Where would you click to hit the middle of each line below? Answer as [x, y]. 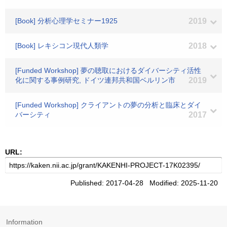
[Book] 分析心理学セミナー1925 [66, 21]
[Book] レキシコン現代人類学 [62, 46]
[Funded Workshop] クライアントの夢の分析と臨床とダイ [108, 105]
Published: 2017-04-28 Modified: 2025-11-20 [146, 183]
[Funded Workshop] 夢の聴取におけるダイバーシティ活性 [108, 70]
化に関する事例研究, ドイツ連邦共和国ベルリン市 [95, 80]
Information [24, 222]
